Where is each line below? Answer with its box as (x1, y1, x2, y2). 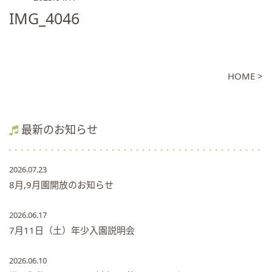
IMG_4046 (9, 8, 80, 29)
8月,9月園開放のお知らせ (9, 178, 114, 191)
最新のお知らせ (21, 122, 98, 137)
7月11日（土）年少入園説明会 (9, 224, 135, 236)
